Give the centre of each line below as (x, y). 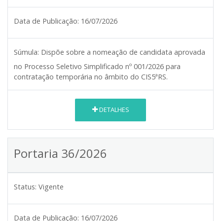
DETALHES (113, 110)
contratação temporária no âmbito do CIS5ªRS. (91, 76)
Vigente (51, 186)
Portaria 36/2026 (60, 153)
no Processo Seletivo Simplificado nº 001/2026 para (97, 66)
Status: (25, 186)
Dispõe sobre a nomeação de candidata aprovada (123, 52)
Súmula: (26, 52)
